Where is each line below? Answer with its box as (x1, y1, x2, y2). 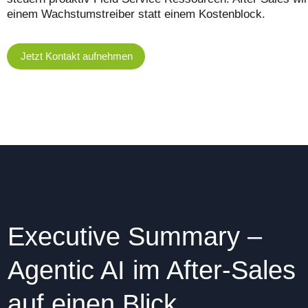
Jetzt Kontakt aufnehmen (21, 50, 133, 63)
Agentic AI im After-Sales (8, 256, 296, 285)
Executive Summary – (8, 222, 262, 252)
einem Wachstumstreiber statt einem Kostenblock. (7, 8, 265, 21)
